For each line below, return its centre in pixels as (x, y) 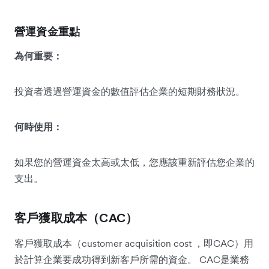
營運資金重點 (47, 31)
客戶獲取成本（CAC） (76, 218)
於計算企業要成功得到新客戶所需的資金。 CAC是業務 (132, 259)
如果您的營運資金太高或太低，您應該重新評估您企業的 (134, 162)
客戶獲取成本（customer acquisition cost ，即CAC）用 (134, 243)
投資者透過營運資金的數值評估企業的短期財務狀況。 (130, 91)
